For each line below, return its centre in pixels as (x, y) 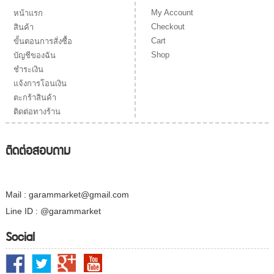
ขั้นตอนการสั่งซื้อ (43, 41)
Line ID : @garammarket (53, 211)
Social (20, 236)
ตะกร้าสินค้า (35, 97)
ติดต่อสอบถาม (38, 150)
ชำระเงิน (28, 69)
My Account (172, 13)
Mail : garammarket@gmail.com (67, 195)
